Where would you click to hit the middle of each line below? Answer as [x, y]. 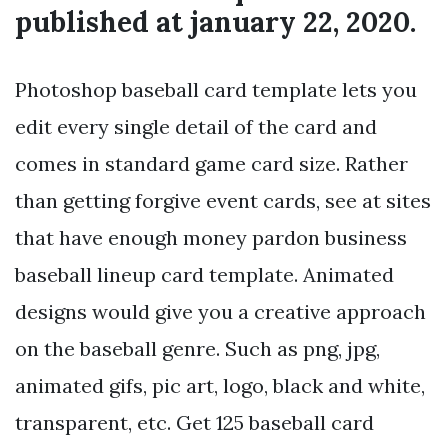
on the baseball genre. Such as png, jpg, [197, 349]
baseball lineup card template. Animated [204, 275]
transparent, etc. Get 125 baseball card [194, 423]
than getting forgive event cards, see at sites [223, 201]
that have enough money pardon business [211, 238]
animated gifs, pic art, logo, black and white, [220, 386]
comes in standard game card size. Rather [211, 164]
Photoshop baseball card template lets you [216, 90]
